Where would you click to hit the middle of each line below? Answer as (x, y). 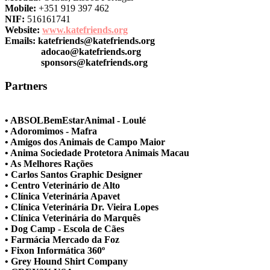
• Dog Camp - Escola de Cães (64, 228)
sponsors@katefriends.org (94, 63)
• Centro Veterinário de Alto (62, 185)
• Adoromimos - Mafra (51, 131)
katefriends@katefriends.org (96, 41)
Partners (26, 86)
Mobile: (20, 8)
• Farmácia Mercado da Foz (62, 239)
